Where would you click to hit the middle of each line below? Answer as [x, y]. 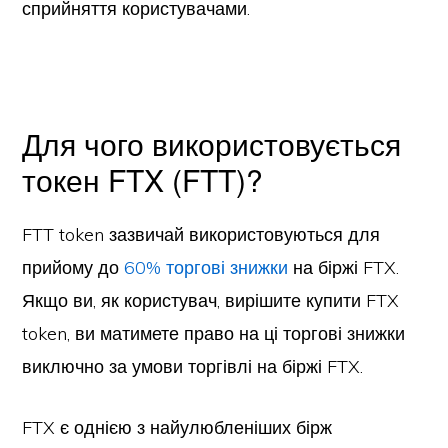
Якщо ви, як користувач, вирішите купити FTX [211, 300]
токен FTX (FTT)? [143, 179]
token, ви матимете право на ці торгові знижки [214, 333]
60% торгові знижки [206, 267]
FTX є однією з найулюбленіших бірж [177, 427]
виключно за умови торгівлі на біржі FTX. [193, 366]
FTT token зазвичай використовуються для [201, 234]
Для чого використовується [212, 143]
